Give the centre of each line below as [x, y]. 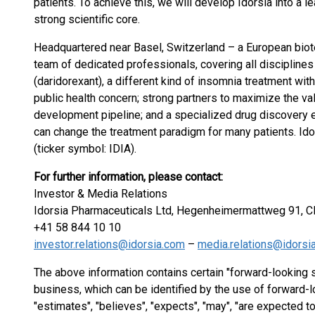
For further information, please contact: [128, 177]
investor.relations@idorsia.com [109, 244]
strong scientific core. [87, 19]
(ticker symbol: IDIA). [85, 149]
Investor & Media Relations [101, 194]
